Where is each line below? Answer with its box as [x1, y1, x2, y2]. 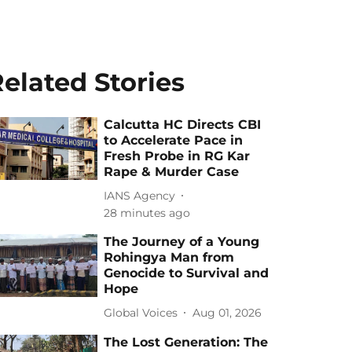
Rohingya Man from [104, 250, 235, 265]
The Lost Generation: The [104, 335, 269, 350]
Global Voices [104, 305, 178, 320]
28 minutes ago [104, 206, 191, 220]
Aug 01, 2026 [192, 305, 262, 320]
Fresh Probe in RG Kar [104, 148, 251, 163]
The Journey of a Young [104, 234, 260, 249]
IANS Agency [104, 188, 176, 203]
